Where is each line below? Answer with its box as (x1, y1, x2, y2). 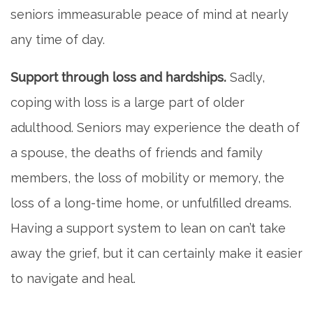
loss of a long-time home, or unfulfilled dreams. (10, 195, 291, 210)
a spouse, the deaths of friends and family (10, 145, 263, 160)
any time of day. (10, 31, 105, 47)
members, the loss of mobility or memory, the (10, 170, 284, 185)
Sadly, (226, 69, 265, 85)
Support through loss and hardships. (10, 69, 226, 85)
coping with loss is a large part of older (10, 94, 245, 110)
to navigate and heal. (10, 270, 136, 286)
